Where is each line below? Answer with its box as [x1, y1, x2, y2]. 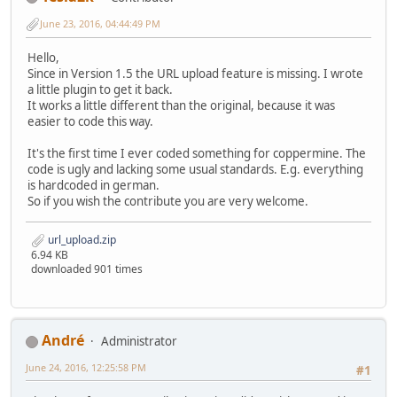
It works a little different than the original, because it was [27, 97, 335, 114]
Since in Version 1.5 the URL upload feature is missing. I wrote [27, 66, 363, 82]
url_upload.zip [45, 232, 116, 248]
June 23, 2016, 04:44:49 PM [40, 17, 160, 31]
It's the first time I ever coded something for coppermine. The [27, 145, 366, 162]
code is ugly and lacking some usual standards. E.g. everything [27, 161, 363, 178]
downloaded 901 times [31, 261, 143, 277]
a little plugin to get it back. [27, 82, 173, 98]
